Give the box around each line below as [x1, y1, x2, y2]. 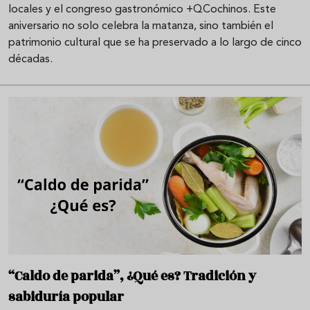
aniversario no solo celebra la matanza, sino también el [8, 21, 273, 33]
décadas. [8, 54, 53, 66]
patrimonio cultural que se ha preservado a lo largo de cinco [8, 37, 302, 49]
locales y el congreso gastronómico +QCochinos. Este [8, 4, 276, 16]
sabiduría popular [8, 287, 124, 307]
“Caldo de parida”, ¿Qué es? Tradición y [8, 266, 256, 286]
